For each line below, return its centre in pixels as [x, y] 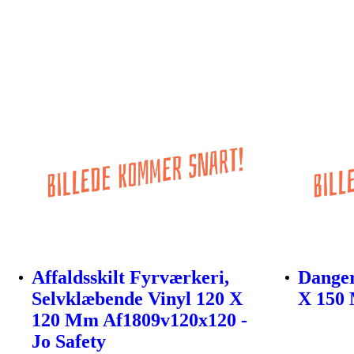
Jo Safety [69, 342]
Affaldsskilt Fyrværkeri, [130, 278]
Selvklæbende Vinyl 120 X [137, 299]
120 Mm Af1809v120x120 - [139, 320]
